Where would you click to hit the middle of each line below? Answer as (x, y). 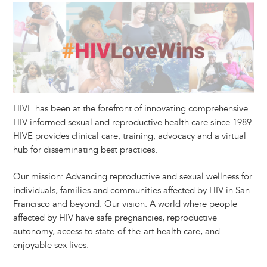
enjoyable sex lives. (51, 246)
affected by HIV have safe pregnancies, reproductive (115, 218)
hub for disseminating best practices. (85, 150)
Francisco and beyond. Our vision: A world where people (125, 204)
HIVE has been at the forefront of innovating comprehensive (130, 108)
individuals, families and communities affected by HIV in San (131, 191)
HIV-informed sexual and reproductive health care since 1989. (133, 122)
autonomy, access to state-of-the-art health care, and (116, 232)
